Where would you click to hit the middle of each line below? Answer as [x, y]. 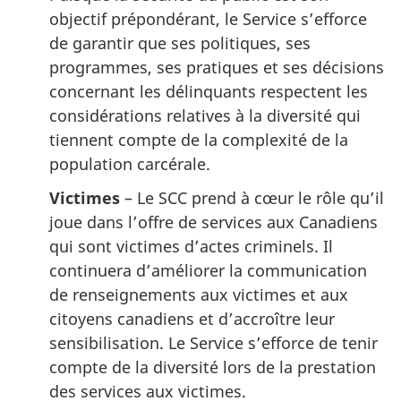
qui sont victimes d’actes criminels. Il [191, 247]
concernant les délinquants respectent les [209, 91]
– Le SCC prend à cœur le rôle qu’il [252, 198]
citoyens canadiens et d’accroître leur [192, 319]
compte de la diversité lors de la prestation [213, 367]
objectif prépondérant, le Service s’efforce [208, 18]
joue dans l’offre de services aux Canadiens [213, 222]
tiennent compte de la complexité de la [199, 139]
